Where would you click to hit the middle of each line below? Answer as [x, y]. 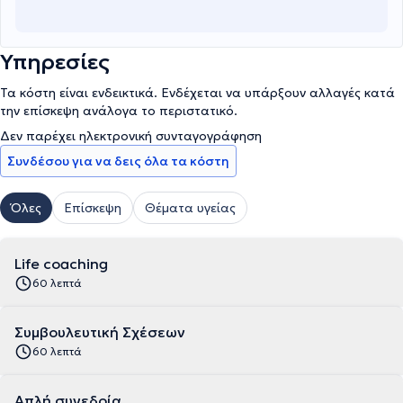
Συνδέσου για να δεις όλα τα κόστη [118, 161]
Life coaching [61, 264]
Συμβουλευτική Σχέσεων [100, 332]
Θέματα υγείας [190, 208]
